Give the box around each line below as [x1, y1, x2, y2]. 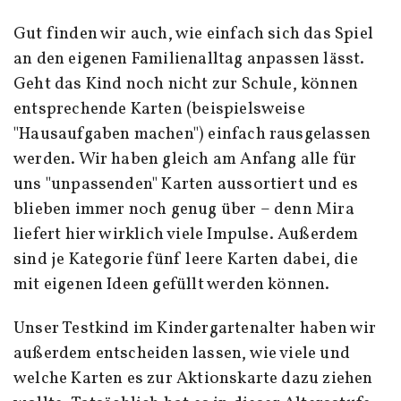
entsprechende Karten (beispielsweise [13, 97, 305, 121]
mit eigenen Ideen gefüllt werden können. [13, 272, 330, 296]
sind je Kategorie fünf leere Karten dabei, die [13, 247, 358, 271]
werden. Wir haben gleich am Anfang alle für [13, 147, 357, 171]
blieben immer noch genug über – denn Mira [13, 197, 354, 221]
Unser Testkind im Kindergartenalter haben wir [13, 316, 377, 340]
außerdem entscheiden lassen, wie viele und [13, 341, 350, 365]
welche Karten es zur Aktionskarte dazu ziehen [13, 366, 373, 390]
